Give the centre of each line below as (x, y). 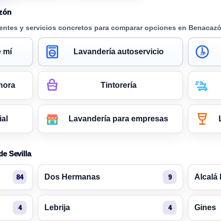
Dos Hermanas (72, 177)
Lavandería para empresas (118, 119)
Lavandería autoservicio (118, 52)
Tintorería (118, 85)
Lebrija (57, 208)
